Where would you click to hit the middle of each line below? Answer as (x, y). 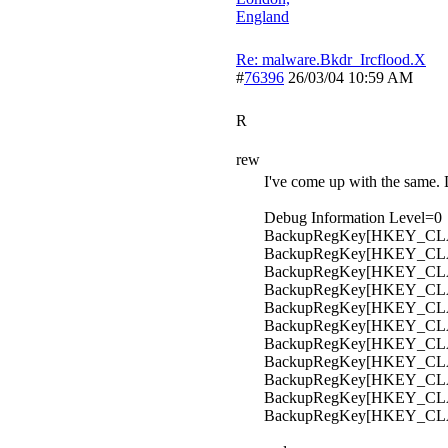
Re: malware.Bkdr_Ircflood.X (331, 59)
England (262, 16)
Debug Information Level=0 (353, 217)
